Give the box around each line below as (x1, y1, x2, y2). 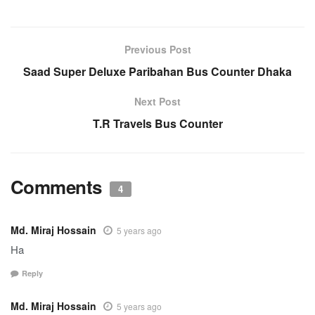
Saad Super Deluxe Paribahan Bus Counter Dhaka (23, 63, 292, 80)
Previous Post (124, 42, 191, 57)
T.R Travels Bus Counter (92, 115, 223, 132)
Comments (11, 174, 107, 200)
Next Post (134, 94, 181, 109)
